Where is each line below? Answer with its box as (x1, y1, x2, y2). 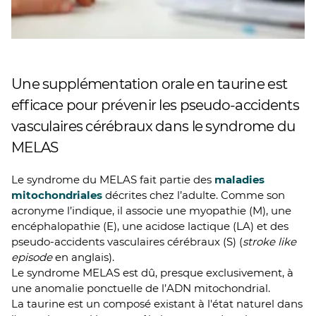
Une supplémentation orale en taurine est (11, 75, 288, 93)
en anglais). (52, 250, 114, 265)
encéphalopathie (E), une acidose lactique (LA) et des (11, 219, 288, 233)
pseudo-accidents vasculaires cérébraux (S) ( (11, 235, 243, 249)
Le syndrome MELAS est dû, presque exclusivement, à (11, 266, 293, 280)
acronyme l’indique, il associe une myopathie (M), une (11, 204, 291, 218)
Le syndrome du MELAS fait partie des (11, 173, 214, 187)
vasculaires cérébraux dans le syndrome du (11, 118, 296, 135)
